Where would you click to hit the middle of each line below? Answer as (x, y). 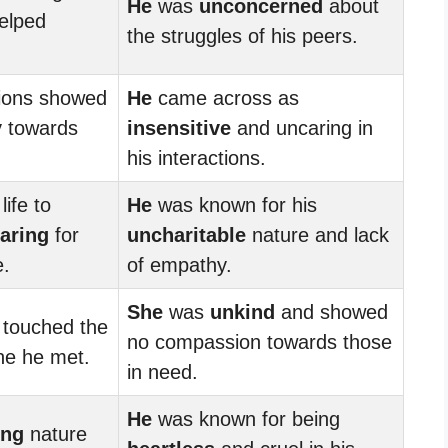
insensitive (179, 127)
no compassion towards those (259, 341)
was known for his (234, 204)
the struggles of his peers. (242, 35)
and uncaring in (302, 127)
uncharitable (186, 234)
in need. (162, 371)
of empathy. (179, 264)
